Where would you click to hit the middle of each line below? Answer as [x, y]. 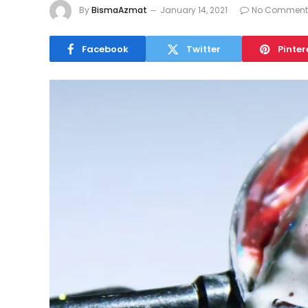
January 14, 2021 [194, 10]
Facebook [105, 49]
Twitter [203, 49]
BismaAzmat [119, 10]
